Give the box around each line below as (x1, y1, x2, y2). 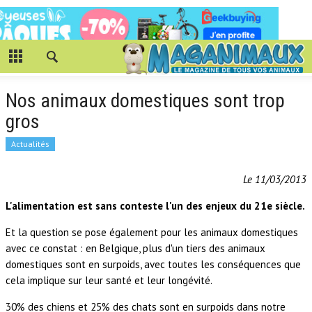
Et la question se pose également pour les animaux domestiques (6, 226, 298, 240)
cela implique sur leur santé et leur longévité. (6, 274, 212, 288)
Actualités (11, 139, 49, 150)
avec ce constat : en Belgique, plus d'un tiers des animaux (6, 242, 265, 256)
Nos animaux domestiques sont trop (6, 89, 285, 113)
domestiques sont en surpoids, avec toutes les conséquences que (6, 258, 301, 272)
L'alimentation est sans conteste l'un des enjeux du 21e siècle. (6, 199, 305, 213)
